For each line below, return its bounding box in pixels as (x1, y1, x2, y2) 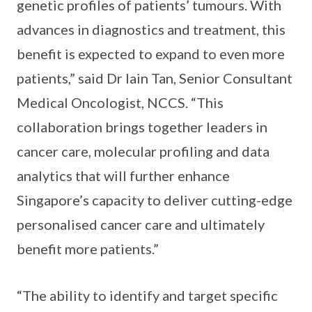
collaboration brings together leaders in (17, 118, 267, 136)
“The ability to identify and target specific (17, 287, 278, 304)
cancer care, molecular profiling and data (17, 143, 270, 160)
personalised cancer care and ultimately (17, 216, 265, 233)
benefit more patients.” (17, 240, 159, 258)
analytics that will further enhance (17, 167, 230, 185)
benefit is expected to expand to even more (17, 45, 285, 63)
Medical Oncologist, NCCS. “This (17, 94, 224, 111)
